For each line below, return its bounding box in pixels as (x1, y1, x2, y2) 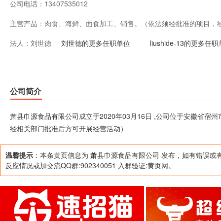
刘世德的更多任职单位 (61, 37, 130, 48)
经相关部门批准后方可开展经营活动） (10, 123, 127, 133)
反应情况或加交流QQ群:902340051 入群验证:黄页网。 (5, 160, 175, 170)
